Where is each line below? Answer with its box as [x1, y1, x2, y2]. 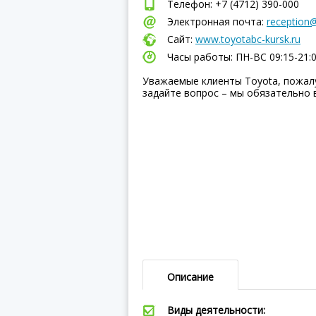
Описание [167, 270, 214, 284]
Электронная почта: [167, 15, 267, 28]
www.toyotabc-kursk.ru [195, 32, 300, 46]
